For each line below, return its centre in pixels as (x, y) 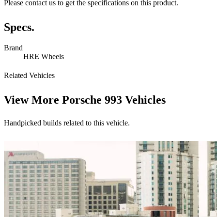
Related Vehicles (29, 76)
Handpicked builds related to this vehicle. (67, 123)
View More (33, 100)
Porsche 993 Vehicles (114, 100)
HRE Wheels (44, 57)
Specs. (19, 27)
